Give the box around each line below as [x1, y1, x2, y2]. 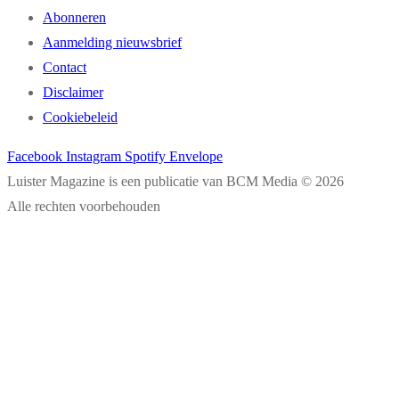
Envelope [169, 149, 223, 165]
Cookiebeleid [43, 110, 118, 126]
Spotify [125, 149, 166, 165]
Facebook [7, 149, 62, 165]
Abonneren [43, 10, 106, 26]
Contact [43, 60, 86, 76]
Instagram [66, 149, 121, 165]
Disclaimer [43, 85, 103, 101]
